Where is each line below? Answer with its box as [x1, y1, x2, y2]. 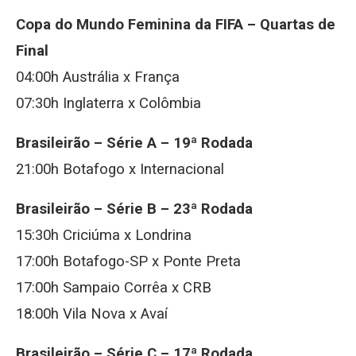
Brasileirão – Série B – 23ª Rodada [16, 200, 253, 218]
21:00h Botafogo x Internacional [16, 161, 224, 178]
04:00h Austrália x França [16, 68, 180, 86]
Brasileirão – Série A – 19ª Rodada [16, 134, 253, 152]
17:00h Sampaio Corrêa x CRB [16, 279, 211, 296]
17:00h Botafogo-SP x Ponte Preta [16, 253, 241, 270]
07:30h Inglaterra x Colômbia [16, 95, 201, 112]
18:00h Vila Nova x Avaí [16, 305, 168, 323]
